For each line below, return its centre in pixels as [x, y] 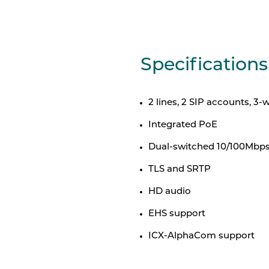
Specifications [204, 66]
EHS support [177, 214]
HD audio [169, 192]
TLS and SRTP [179, 170]
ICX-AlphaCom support [201, 236]
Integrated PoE [183, 125]
